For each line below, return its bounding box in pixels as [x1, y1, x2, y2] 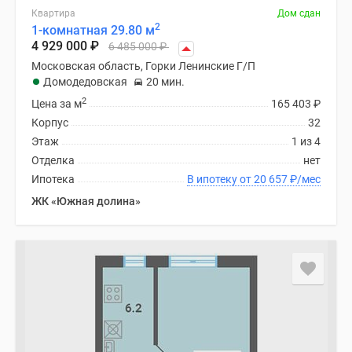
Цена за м [31, 97, 82, 110]
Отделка [31, 154, 75, 167]
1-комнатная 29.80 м [31, 23, 155, 38]
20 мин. [146, 75, 185, 88]
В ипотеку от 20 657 [254, 173, 290, 185]
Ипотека [31, 173, 75, 185]
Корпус [31, 116, 68, 129]
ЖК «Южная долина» [31, 195, 141, 207]
